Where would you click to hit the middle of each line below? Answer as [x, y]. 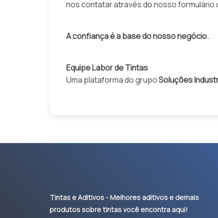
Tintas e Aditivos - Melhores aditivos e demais [124, 198]
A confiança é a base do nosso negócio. [137, 36]
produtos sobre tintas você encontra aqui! [119, 210]
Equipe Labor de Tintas [107, 67]
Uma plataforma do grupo [112, 80]
